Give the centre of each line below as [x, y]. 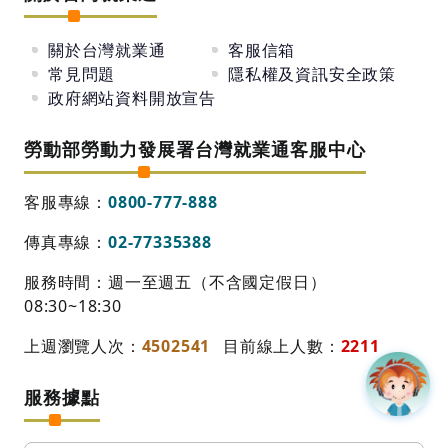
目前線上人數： [282, 345]
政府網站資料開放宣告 [132, 97]
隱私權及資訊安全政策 [312, 73]
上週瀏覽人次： [83, 345]
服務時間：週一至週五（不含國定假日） [175, 281]
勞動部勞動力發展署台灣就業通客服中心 [195, 148]
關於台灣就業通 [107, 49]
